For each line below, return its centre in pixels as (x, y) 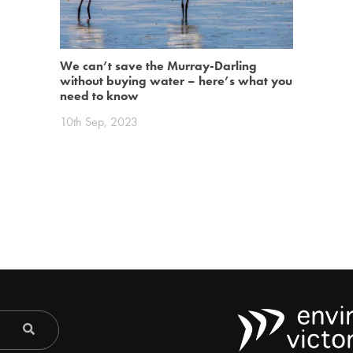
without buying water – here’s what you (176, 80)
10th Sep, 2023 (99, 122)
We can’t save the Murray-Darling (159, 65)
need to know (100, 95)
